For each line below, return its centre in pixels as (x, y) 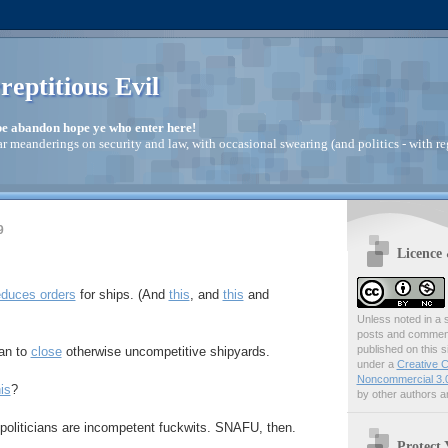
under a (376, 363)
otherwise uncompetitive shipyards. (165, 352)
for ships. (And (122, 295)
